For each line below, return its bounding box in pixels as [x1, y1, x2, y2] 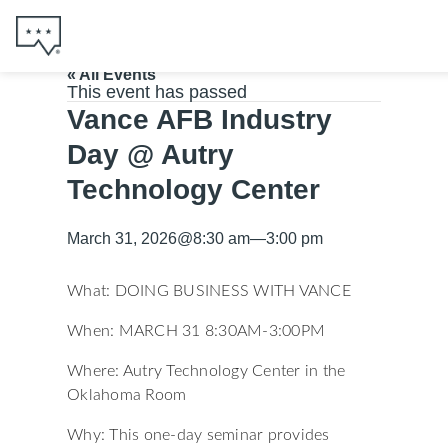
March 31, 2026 [67, 230, 177, 247]
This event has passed [67, 82, 247, 102]
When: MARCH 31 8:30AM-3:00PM [67, 323, 325, 339]
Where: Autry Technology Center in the [67, 363, 346, 379]
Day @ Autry [67, 139, 234, 170]
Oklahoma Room [67, 387, 187, 403]
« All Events [67, 66, 156, 83]
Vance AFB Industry [67, 104, 332, 135]
